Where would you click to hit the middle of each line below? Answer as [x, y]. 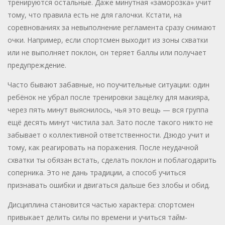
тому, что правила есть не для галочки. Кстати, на [95, 15]
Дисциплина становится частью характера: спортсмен [101, 205]
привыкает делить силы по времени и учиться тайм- [97, 217]
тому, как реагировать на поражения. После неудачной [103, 148]
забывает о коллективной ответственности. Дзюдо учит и [108, 135]
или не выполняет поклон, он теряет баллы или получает [107, 53]
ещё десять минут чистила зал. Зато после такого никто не [110, 123]
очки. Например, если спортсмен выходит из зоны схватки [108, 40]
